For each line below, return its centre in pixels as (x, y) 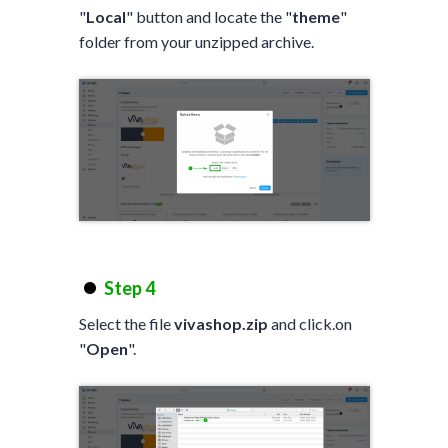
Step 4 (129, 288)
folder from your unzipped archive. (196, 42)
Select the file (126, 324)
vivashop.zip (220, 324)
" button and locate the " (208, 17)
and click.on (309, 324)
